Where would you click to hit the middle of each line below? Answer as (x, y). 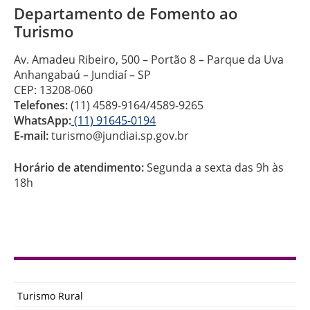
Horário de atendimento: (80, 168)
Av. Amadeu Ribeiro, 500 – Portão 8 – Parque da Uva (149, 60)
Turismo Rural (50, 296)
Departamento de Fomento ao (126, 13)
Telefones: (41, 106)
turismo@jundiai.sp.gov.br (119, 136)
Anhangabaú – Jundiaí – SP (82, 75)
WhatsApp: (43, 121)
